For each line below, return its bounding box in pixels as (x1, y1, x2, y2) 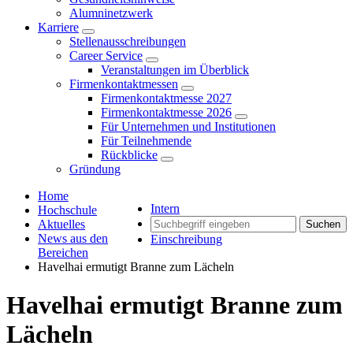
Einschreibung (150, 232, 222, 246)
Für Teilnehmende (101, 134, 191, 147)
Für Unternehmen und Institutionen (101, 120, 276, 133)
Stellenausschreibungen (69, 35, 186, 48)
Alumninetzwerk (69, 6, 153, 20)
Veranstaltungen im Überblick (101, 63, 249, 76)
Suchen (306, 218, 340, 230)
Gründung (69, 162, 121, 176)
